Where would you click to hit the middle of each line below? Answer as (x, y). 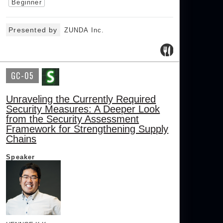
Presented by (33, 30)
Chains (21, 139)
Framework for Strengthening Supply (87, 129)
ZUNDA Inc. (84, 30)
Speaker (21, 157)
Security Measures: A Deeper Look (83, 109)
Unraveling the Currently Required (81, 99)
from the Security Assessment (73, 119)
